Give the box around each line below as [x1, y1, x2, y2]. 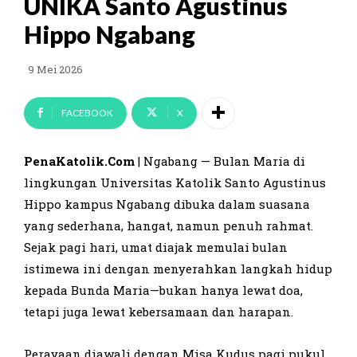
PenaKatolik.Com [24, 152, 135, 169]
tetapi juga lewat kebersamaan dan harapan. [24, 303, 293, 320]
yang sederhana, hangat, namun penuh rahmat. [24, 217, 313, 233]
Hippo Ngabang [24, 19, 195, 49]
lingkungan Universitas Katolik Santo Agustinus [24, 174, 326, 190]
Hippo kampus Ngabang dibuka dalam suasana [24, 195, 310, 212]
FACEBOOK [61, 106, 113, 119]
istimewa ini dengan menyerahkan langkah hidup [24, 260, 332, 277]
